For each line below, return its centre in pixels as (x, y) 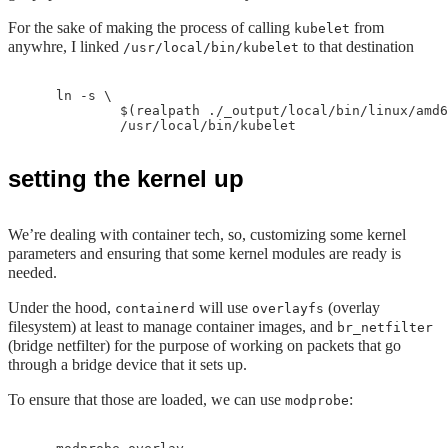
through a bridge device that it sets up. (127, 364)
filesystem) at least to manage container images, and (172, 326)
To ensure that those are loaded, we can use (146, 399)
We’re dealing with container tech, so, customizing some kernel (207, 234)
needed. (32, 272)
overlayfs (288, 308)
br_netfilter (385, 327)
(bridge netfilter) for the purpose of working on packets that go (204, 345)
